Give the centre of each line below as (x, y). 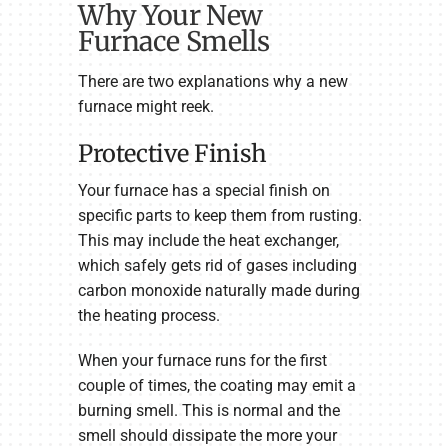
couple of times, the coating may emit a (216, 386)
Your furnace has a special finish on (203, 191)
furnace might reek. (145, 106)
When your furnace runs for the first (202, 361)
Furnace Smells (173, 42)
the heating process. (148, 316)
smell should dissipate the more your (207, 436)
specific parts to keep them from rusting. (219, 216)
